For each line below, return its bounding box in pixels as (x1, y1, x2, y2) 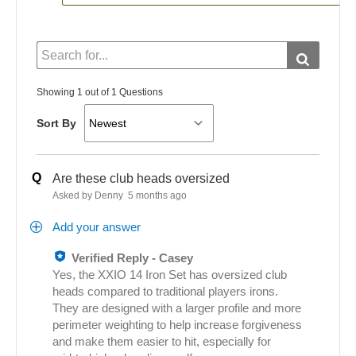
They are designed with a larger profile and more (52, 302, 301, 315)
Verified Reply (72, 252, 149, 265)
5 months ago (126, 190, 187, 202)
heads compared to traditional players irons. (52, 285, 278, 299)
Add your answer (52, 221, 141, 234)
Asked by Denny (52, 190, 123, 202)
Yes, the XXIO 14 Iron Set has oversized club (52, 269, 287, 282)
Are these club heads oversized (52, 172, 230, 186)
